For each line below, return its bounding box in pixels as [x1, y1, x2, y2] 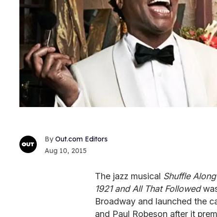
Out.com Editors [55, 134, 108, 143]
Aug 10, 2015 [45, 146, 87, 155]
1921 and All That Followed [95, 183, 201, 194]
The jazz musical [95, 170, 163, 181]
